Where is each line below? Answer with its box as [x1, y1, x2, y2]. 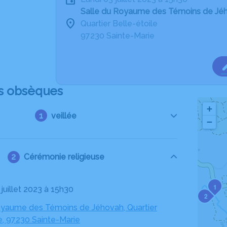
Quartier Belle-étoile [81, 19, 158, 28]
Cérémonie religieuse [23, 152, 104, 162]
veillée [51, 110, 77, 121]
